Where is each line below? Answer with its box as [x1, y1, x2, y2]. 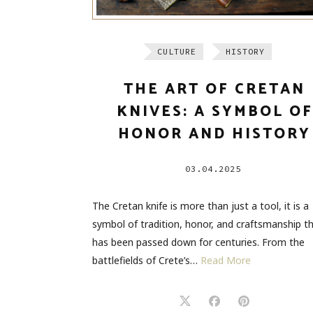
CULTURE [157, 46, 196, 57]
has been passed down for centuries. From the [92, 235, 305, 249]
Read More [201, 254, 251, 268]
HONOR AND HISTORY [118, 122, 311, 147]
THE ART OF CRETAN [124, 78, 305, 102]
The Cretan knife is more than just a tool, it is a [92, 199, 309, 213]
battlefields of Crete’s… [92, 254, 201, 268]
